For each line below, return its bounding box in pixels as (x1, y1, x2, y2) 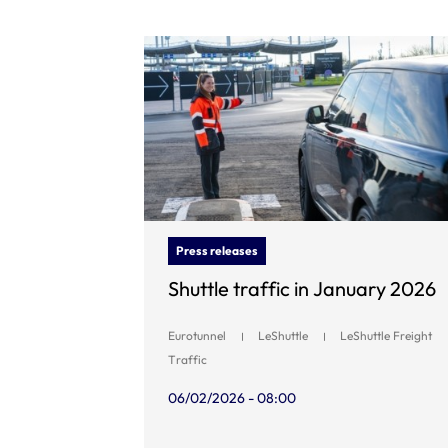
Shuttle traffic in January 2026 (168, 275, 436, 301)
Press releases (176, 242, 258, 258)
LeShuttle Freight (340, 327, 432, 343)
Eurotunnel (168, 327, 226, 343)
